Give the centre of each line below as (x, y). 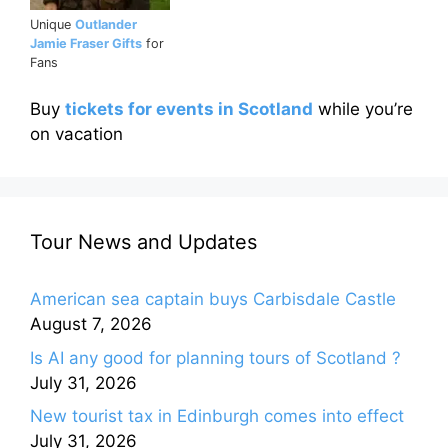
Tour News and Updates (143, 242)
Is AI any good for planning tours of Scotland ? (215, 357)
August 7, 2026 (91, 324)
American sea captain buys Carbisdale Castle (213, 299)
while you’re (363, 109)
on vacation (76, 134)
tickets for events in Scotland (189, 109)
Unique (52, 24)
